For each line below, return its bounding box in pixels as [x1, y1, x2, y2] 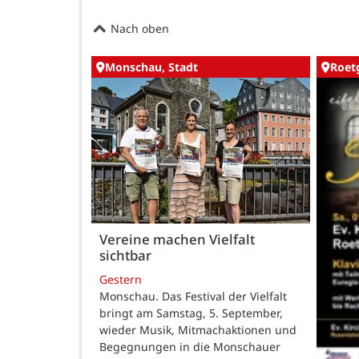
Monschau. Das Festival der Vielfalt [99, 288, 287, 304]
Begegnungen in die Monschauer [99, 338, 280, 354]
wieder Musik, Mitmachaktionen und [99, 321, 296, 337]
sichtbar [99, 246, 151, 265]
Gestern [99, 271, 142, 287]
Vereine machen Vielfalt [99, 230, 255, 249]
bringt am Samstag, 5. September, [99, 305, 283, 321]
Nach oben [107, 20, 169, 36]
